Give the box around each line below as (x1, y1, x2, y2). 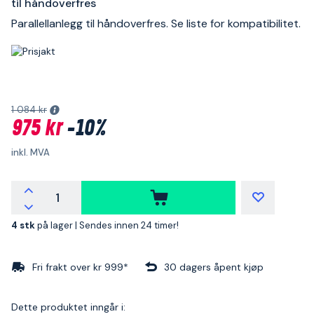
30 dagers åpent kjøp (164, 260, 264, 273)
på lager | (37, 219, 79, 231)
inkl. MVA (11, 146, 50, 158)
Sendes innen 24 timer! (79, 219, 179, 231)
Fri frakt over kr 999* (32, 260, 128, 273)
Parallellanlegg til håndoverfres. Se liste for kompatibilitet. (11, 16, 301, 31)
